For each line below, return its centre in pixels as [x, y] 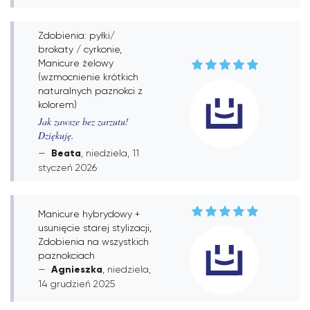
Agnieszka [77, 269]
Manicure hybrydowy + [89, 213]
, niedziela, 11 [110, 153]
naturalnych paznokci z [90, 91]
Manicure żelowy [76, 63]
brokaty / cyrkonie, [80, 49]
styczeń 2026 [67, 167]
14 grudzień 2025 [76, 283]
